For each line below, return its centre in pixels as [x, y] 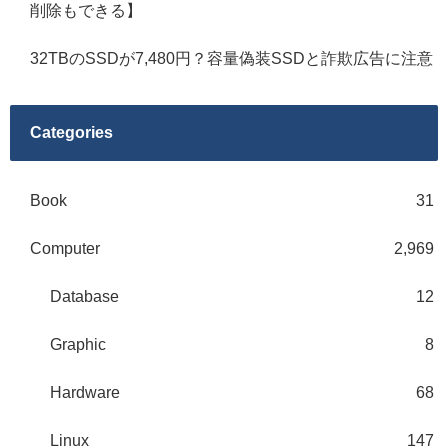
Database [84, 297]
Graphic [78, 345]
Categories [71, 133]
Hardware [85, 393]
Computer [65, 249]
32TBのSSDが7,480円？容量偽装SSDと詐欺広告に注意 [231, 58]
